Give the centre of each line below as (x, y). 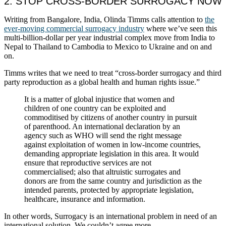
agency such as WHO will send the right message (103, 136)
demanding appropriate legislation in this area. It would (111, 154)
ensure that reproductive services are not (88, 163)
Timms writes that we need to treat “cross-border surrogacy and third (113, 73)
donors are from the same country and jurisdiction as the (113, 181)
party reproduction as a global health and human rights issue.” (102, 82)
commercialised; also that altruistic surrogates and (102, 172)
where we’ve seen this (181, 29)
